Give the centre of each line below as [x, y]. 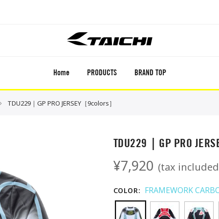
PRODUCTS [102, 73]
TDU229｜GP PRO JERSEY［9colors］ [61, 103]
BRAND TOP [150, 73]
